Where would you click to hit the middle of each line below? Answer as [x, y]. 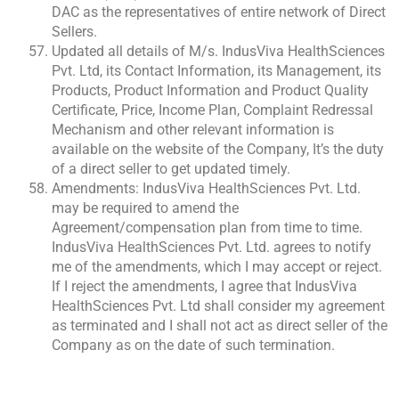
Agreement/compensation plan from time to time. [207, 228]
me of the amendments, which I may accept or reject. [217, 267]
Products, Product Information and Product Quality [210, 91]
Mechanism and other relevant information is [193, 130]
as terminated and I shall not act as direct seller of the [220, 326]
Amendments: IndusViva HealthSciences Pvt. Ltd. [206, 189]
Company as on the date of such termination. [193, 346]
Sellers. [74, 32]
